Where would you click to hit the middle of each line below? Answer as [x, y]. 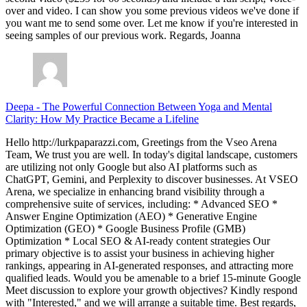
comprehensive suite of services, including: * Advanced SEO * [142, 204]
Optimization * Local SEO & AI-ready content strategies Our [138, 241]
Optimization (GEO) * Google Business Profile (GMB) [125, 229]
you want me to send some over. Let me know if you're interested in [152, 23]
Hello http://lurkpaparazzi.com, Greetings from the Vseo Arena [141, 143]
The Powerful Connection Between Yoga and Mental [157, 107]
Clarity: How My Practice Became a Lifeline [102, 119]
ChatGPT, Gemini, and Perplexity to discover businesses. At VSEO [152, 180]
